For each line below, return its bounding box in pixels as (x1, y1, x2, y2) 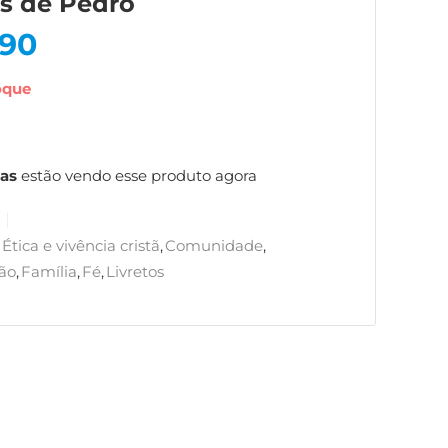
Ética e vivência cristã (2, 237, 160, 255)
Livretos (106, 263, 164, 281)
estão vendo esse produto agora (17, 166, 257, 185)
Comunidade (165, 237, 263, 255)
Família (21, 263, 77, 281)
